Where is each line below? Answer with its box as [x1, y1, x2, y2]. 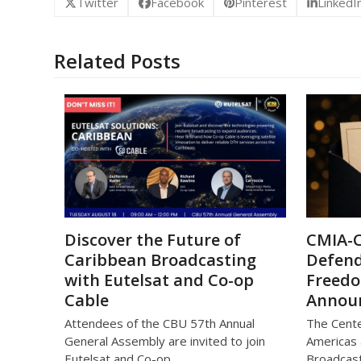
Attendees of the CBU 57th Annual [64, 315, 255, 332]
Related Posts [54, 47, 181, 74]
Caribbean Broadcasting [64, 249, 256, 272]
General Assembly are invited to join [64, 333, 265, 350]
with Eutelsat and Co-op [64, 269, 254, 292]
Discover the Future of [64, 229, 241, 251]
